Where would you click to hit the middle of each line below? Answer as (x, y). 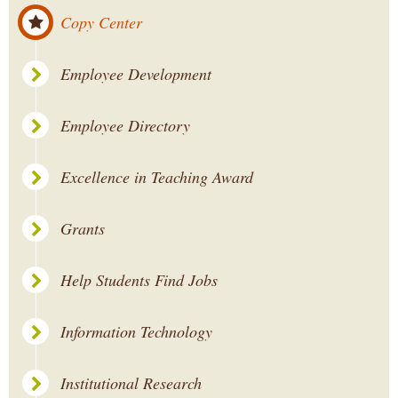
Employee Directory (125, 125)
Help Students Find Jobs (139, 280)
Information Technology (136, 331)
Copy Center (101, 22)
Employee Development (136, 74)
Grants (83, 228)
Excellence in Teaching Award (157, 177)
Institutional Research (131, 383)
